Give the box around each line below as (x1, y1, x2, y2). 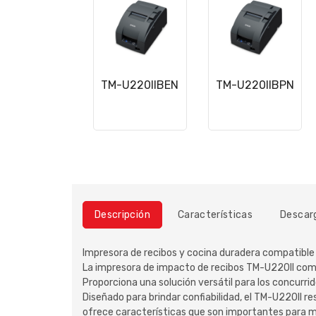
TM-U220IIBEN (101, 78, 179, 92)
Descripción (95, 209, 150, 221)
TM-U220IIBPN (215, 78, 294, 92)
